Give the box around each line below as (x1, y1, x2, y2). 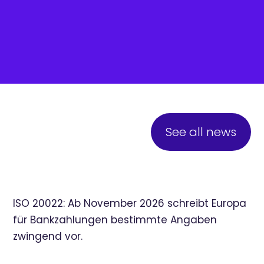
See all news (165, 124, 236, 140)
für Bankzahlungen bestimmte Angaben (13, 213, 217, 227)
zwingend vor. (13, 229, 83, 243)
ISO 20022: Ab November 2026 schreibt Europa (13, 196, 247, 210)
